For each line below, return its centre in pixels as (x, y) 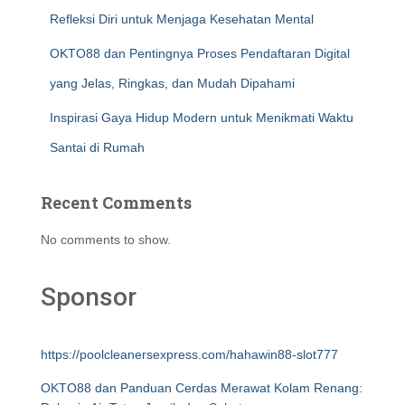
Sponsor (89, 297)
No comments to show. (106, 240)
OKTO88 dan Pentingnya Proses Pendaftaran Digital (200, 53)
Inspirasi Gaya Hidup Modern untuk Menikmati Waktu (202, 118)
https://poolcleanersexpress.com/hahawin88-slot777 (189, 354)
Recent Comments (116, 202)
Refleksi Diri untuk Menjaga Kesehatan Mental (182, 19)
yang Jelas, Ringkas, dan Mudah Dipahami (172, 83)
